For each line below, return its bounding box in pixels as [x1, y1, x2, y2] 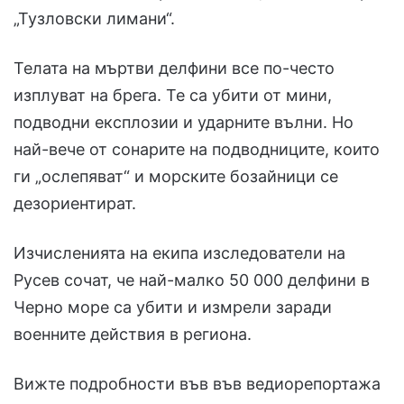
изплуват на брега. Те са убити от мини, [14, 86, 332, 106]
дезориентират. [14, 194, 141, 214]
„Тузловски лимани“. [14, 9, 175, 29]
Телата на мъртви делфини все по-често [14, 59, 335, 78]
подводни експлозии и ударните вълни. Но [14, 113, 353, 133]
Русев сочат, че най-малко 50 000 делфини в [14, 271, 370, 290]
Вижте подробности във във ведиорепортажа [14, 374, 381, 394]
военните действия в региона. [14, 325, 252, 344]
